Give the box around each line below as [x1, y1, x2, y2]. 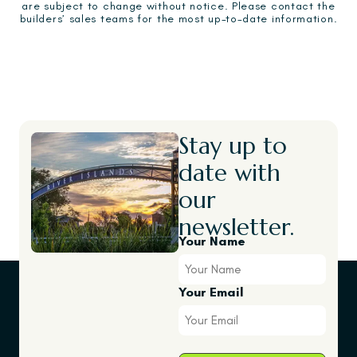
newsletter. [178, 212, 294, 241]
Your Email [178, 284, 244, 300]
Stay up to [178, 131, 287, 160]
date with [178, 158, 280, 187]
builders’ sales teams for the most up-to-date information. [19, 11, 338, 25]
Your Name [178, 233, 245, 249]
